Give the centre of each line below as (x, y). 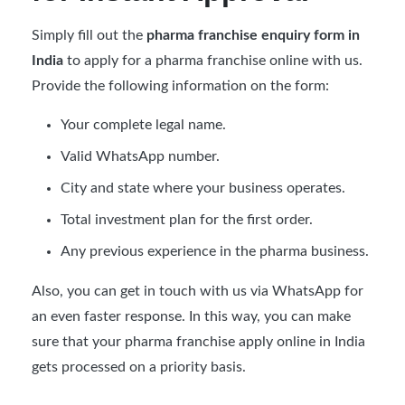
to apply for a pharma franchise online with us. (213, 60)
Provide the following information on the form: (180, 85)
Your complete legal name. (143, 124)
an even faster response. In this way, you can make (191, 316)
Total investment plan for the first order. (187, 219)
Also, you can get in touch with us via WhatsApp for (198, 291)
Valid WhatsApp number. (140, 156)
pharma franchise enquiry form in (253, 35)
